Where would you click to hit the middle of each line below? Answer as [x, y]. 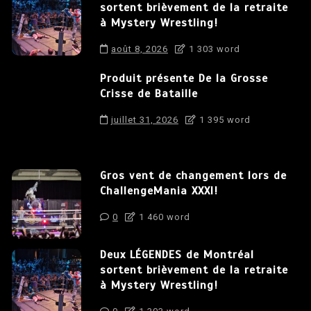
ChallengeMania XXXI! [159, 191]
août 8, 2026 [140, 49]
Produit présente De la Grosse [184, 79]
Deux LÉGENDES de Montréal [177, 255]
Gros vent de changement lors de [193, 176]
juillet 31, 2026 [145, 120]
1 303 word [213, 49]
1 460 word [163, 217]
